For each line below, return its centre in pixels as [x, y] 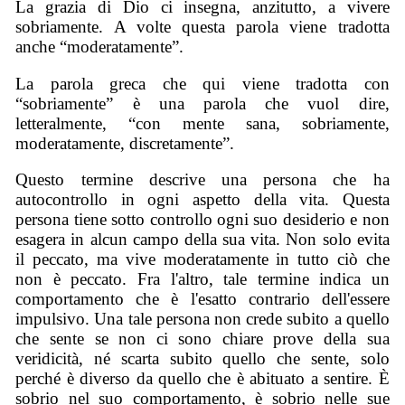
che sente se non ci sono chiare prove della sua [202, 339]
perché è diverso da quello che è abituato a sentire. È [202, 379]
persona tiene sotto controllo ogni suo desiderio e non [202, 220]
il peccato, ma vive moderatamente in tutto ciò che [202, 259]
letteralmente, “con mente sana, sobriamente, [202, 123]
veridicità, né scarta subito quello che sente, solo [202, 359]
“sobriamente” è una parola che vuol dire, [202, 103]
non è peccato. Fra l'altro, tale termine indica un [202, 279]
